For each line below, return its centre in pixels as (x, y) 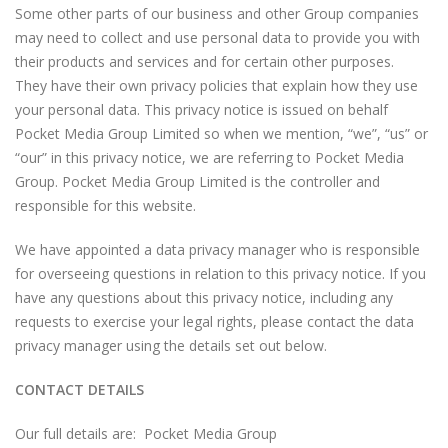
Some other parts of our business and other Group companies (217, 13)
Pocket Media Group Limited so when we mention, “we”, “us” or (221, 133)
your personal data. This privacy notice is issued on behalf (201, 109)
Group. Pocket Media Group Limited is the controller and (197, 181)
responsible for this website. (105, 205)
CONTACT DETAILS (79, 389)
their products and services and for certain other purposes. (206, 61)
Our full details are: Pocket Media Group (146, 433)
